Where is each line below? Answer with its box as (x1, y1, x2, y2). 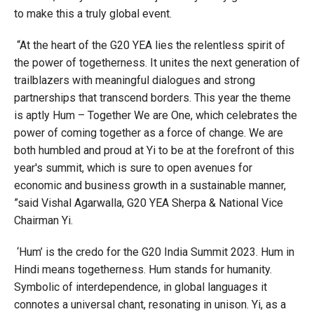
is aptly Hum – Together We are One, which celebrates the (14, 109, 297, 123)
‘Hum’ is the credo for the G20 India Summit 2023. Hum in (14, 245, 294, 259)
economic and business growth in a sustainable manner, (14, 179, 286, 193)
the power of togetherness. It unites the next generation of (14, 56, 300, 70)
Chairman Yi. (14, 214, 73, 228)
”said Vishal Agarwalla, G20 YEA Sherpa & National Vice (14, 196, 283, 210)
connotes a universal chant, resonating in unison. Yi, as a (14, 298, 286, 312)
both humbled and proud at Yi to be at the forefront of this (14, 144, 294, 158)
